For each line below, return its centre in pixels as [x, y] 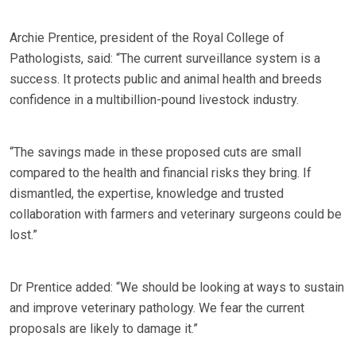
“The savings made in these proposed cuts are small [155, 153]
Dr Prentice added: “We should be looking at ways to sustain [177, 288]
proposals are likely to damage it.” [104, 329]
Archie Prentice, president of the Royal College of [147, 38]
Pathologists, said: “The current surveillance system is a [165, 59]
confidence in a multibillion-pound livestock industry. [154, 100]
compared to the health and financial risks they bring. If [161, 173]
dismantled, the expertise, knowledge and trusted [147, 194]
